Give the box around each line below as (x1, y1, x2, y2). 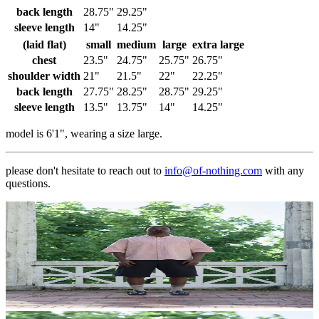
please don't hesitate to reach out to (6, 164, 162, 177)
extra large (192, 38, 244, 51)
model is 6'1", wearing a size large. (6, 127, 162, 140)
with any (265, 164, 304, 177)
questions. (6, 177, 51, 189)
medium (117, 38, 156, 51)
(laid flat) (22, 38, 66, 51)
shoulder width (8, 69, 80, 82)
